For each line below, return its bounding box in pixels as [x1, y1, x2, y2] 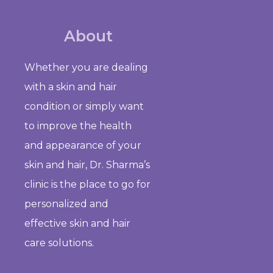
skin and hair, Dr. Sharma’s [24, 158, 150, 171]
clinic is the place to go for [24, 178, 151, 190]
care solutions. [24, 236, 94, 249]
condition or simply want [24, 100, 144, 112]
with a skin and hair [24, 80, 117, 93]
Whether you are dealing [24, 61, 148, 73]
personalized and [24, 197, 108, 210]
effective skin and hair [24, 217, 130, 229]
